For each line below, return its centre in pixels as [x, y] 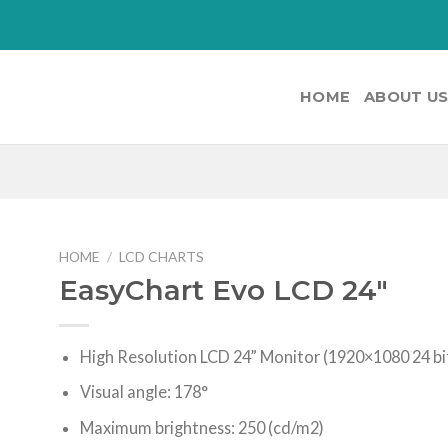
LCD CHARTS [162, 256]
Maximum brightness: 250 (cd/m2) [202, 428]
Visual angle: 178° [144, 392]
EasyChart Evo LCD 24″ [223, 289]
